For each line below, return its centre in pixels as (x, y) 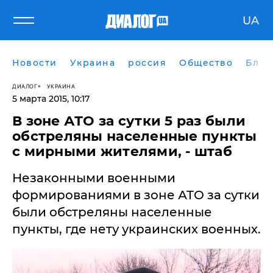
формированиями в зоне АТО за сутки (136, 195)
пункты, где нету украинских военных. (136, 229)
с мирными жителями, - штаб (122, 151)
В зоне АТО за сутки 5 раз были (129, 121)
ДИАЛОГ (25, 86)
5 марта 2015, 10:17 (51, 99)
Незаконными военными (94, 178)
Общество (206, 63)
